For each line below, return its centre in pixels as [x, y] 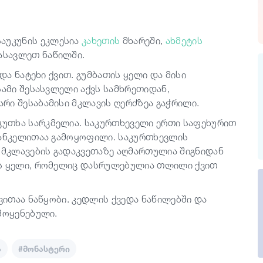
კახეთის [101, 41]
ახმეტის [184, 41]
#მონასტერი [44, 249]
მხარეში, [143, 41]
